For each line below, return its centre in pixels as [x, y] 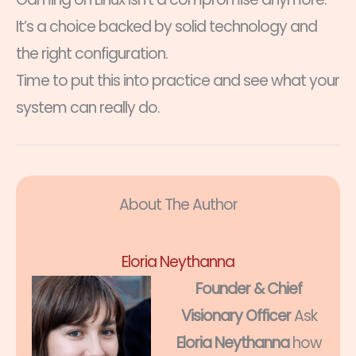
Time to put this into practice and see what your [178, 81]
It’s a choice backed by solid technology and [166, 27]
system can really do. [88, 108]
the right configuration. [92, 54]
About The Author [178, 204]
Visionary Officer [236, 315]
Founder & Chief [249, 288]
